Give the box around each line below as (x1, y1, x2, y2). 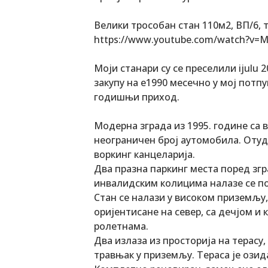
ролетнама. (94, 219, 148, 233)
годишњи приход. (94, 90, 179, 103)
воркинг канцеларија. (94, 147, 195, 161)
